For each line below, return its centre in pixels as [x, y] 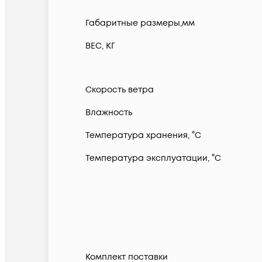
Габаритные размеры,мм [140, 23]
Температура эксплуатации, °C [153, 158]
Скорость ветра [120, 90]
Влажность [109, 113]
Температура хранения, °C [143, 136]
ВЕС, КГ [100, 46]
